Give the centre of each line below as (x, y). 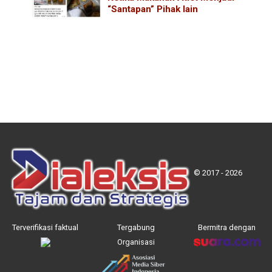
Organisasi (136, 242)
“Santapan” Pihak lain (153, 9)
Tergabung (136, 228)
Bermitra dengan (226, 228)
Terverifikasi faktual (46, 228)
